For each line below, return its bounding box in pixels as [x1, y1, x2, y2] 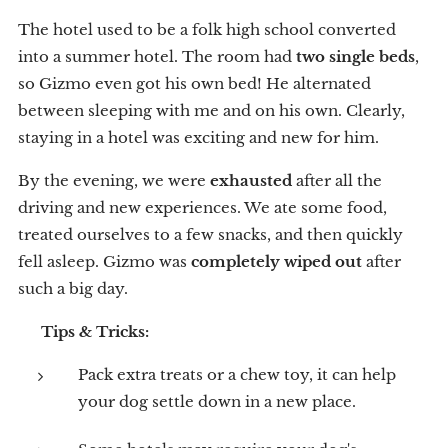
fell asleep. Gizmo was [18, 252, 191, 272]
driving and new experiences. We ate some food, [18, 198, 387, 218]
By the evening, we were [18, 171, 210, 191]
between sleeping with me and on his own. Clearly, [18, 101, 405, 121]
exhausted [210, 171, 292, 191]
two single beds [296, 47, 415, 67]
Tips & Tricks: [41, 322, 149, 342]
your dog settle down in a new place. [78, 392, 356, 412]
